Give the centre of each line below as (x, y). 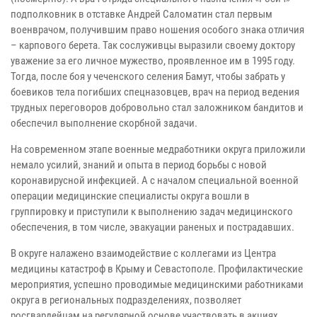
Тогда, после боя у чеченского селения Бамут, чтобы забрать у (148, 76)
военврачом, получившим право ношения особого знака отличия (157, 29)
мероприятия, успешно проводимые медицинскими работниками (157, 284)
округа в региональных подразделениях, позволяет (126, 300)
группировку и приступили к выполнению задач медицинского (152, 211)
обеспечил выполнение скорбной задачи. (104, 123)
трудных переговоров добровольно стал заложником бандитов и (157, 107)
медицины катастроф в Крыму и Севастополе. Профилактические (157, 269)
